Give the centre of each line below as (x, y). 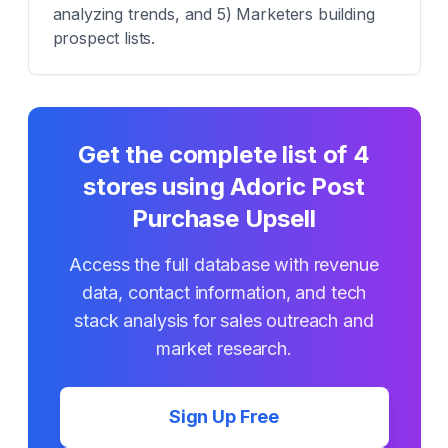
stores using (157, 186)
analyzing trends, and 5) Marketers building (213, 14)
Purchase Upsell (224, 218)
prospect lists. (104, 38)
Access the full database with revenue (224, 264)
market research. (224, 348)
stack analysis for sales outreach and (224, 320)
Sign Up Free (224, 416)
